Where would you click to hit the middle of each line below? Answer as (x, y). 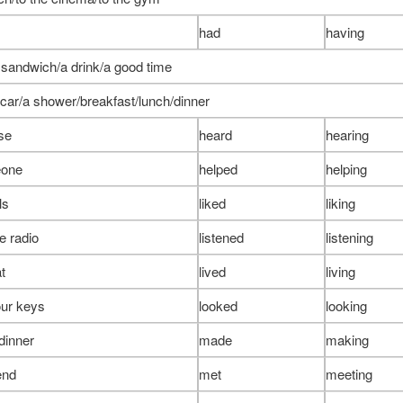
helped (218, 168)
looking (346, 305)
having (345, 31)
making (347, 339)
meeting (349, 373)
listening (349, 237)
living (340, 271)
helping (346, 168)
